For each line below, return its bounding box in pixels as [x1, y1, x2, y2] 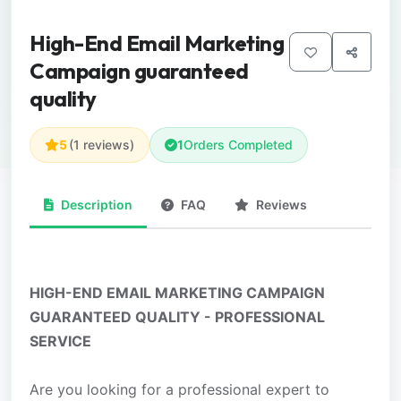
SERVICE [30, 332, 91, 351]
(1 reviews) [69, 137, 134, 153]
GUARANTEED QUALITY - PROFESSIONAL [30, 308, 325, 327]
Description [61, 197, 132, 213]
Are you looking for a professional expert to [30, 380, 329, 399]
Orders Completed [183, 137, 293, 153]
